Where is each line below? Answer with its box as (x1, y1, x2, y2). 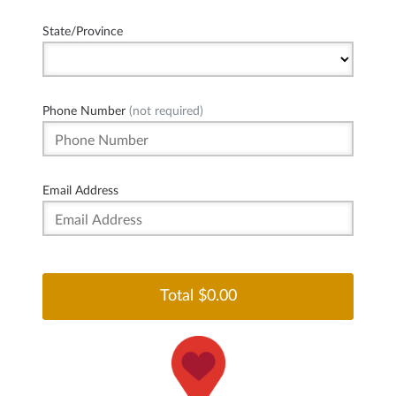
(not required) (126, 104, 203, 118)
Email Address (42, 184, 118, 197)
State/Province (42, 25, 123, 38)
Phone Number (42, 104, 126, 118)
